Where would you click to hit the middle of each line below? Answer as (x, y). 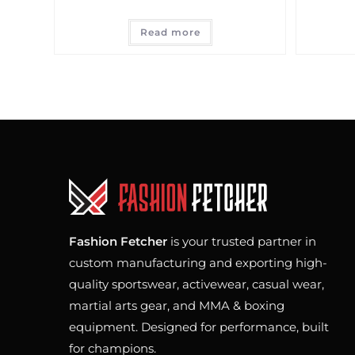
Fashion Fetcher (118, 241)
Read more (170, 32)
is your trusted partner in (242, 241)
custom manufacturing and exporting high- (198, 262)
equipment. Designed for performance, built (199, 326)
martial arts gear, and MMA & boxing (177, 305)
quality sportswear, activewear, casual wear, (197, 284)
